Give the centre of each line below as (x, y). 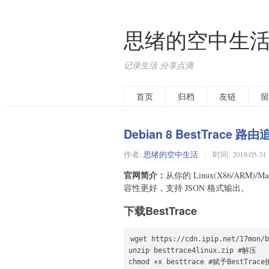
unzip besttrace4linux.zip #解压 (192, 250)
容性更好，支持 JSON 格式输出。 (186, 188)
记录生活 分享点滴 (159, 65)
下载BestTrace (160, 210)
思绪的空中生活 (171, 155)
